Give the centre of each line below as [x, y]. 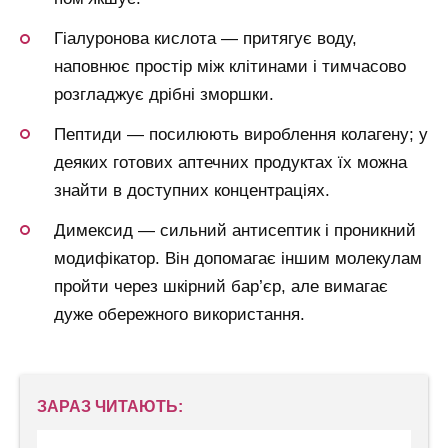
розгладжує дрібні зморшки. [164, 95]
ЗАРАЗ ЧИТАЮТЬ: [110, 407]
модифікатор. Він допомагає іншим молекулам [238, 258]
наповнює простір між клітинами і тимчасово [230, 67]
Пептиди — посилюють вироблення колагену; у [241, 134]
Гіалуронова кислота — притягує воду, [205, 39]
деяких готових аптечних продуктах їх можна [230, 162]
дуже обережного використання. [179, 314]
